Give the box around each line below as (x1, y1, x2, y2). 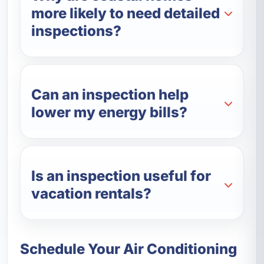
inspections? (31, 22, 122, 39)
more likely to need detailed (31, 4, 220, 22)
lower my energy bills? (31, 103, 188, 121)
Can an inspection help (31, 85, 189, 103)
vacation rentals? (31, 184, 152, 202)
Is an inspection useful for (31, 167, 212, 184)
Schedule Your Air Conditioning (19, 240, 237, 258)
